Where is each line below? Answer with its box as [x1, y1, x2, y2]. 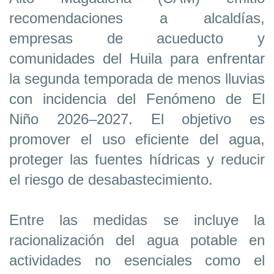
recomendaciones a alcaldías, [9, 9, 265, 26]
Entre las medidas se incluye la [9, 211, 265, 228]
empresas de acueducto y [9, 29, 265, 46]
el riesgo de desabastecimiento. [9, 171, 213, 188]
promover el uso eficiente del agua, [9, 130, 265, 147]
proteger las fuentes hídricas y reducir [9, 150, 265, 168]
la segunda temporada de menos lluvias [9, 70, 265, 87]
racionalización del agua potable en [9, 231, 265, 248]
